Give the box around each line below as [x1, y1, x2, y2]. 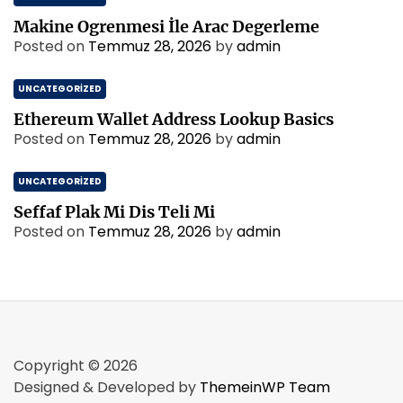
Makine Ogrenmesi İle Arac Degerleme [13, 16, 319, 37]
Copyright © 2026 [13, 355, 138, 376]
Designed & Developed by [13, 377, 200, 398]
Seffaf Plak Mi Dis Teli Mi [13, 201, 215, 222]
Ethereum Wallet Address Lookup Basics [13, 109, 334, 130]
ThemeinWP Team [200, 377, 330, 398]
